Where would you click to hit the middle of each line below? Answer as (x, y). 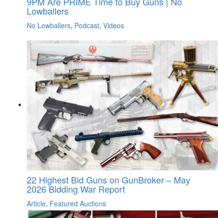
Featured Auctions (78, 204)
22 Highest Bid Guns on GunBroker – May (109, 180)
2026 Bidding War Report (76, 189)
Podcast (87, 26)
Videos (114, 26)
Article (36, 204)
